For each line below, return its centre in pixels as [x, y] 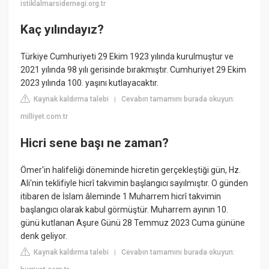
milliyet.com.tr [44, 117]
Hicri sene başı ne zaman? [95, 143]
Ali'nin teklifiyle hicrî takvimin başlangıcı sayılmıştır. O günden [134, 183]
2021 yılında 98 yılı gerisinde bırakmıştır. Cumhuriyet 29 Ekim [134, 70]
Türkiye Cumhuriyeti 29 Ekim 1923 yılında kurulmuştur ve [127, 57]
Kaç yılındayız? [62, 29]
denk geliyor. [44, 236]
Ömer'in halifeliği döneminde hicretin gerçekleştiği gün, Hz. [131, 170]
